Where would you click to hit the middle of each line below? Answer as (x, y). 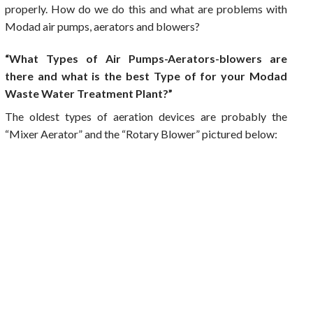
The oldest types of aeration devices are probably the (146, 117)
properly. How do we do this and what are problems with (146, 9)
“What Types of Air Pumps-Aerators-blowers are (146, 59)
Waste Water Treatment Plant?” (89, 94)
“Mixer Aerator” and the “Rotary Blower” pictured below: (141, 134)
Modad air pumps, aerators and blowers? (102, 27)
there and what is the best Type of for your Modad (146, 76)
